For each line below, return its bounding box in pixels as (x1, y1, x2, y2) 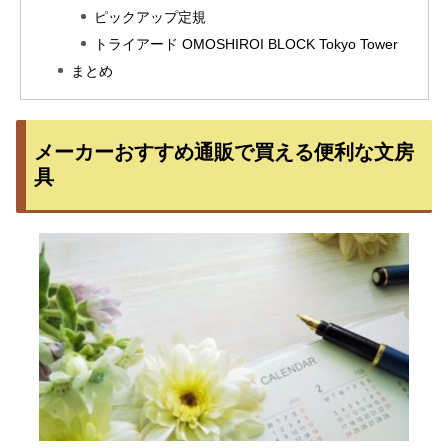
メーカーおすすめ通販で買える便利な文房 (34, 141, 414, 164)
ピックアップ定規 (94, 8, 207, 25)
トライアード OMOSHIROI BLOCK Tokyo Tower (94, 35, 399, 52)
